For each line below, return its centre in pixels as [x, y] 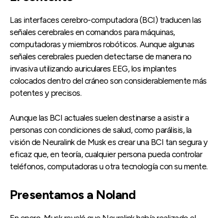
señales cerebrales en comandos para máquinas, [92, 32]
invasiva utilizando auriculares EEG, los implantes [93, 69]
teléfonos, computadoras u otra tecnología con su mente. [109, 167]
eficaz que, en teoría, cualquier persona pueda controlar [106, 154]
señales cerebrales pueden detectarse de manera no [101, 57]
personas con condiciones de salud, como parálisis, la [101, 130]
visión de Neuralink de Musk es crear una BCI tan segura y [109, 142]
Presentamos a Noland [73, 195]
